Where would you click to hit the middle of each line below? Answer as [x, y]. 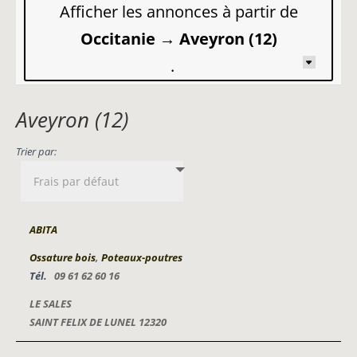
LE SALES [51, 304]
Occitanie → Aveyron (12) [178, 38]
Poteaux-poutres [142, 257]
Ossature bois [63, 257]
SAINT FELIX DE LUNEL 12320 [98, 322]
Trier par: [36, 151]
